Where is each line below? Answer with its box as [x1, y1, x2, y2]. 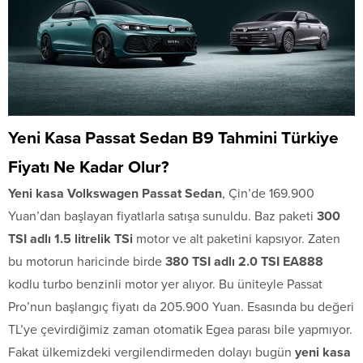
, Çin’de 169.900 [222, 186, 314, 203]
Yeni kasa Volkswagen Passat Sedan [8, 186, 222, 203]
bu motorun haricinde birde [8, 254, 165, 271]
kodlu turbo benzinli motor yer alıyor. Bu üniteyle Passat [8, 276, 322, 293]
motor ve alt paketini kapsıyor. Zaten [133, 231, 340, 248]
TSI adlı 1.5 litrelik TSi [8, 231, 133, 248]
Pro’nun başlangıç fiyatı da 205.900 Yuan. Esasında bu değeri [8, 299, 354, 316]
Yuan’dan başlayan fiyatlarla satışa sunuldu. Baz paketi [8, 208, 317, 225]
